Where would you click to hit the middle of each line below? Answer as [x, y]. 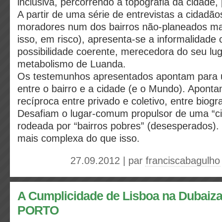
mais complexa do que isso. [79, 138]
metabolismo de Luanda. [72, 64]
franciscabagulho [183, 161]
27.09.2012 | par [108, 161]
